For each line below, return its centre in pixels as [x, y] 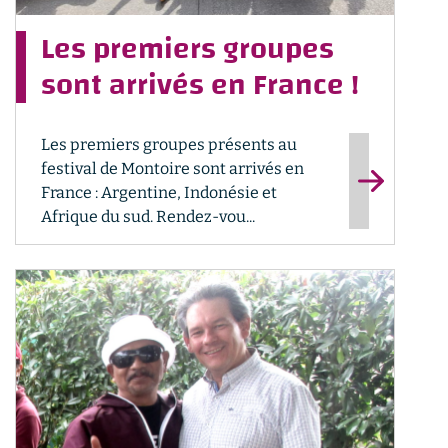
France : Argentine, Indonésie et [159, 192]
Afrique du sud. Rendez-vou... [148, 216]
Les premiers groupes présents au [169, 144]
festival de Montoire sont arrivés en [172, 168]
